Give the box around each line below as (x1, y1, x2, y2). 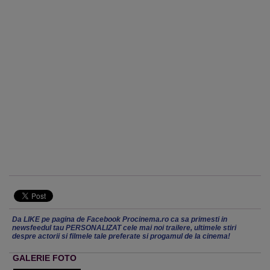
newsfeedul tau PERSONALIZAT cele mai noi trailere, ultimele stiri (12, 224, 236, 232)
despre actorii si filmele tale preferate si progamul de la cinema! (12, 232, 230, 240)
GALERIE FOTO (13, 253, 77, 263)
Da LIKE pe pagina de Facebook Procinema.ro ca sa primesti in (12, 215, 227, 224)
